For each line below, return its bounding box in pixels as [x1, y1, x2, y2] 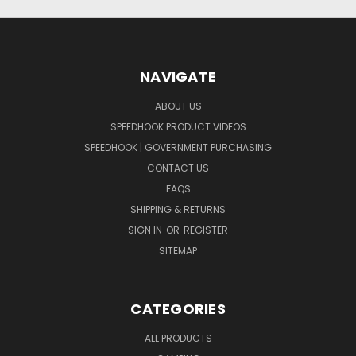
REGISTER [184, 222, 228, 237]
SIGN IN [128, 222, 164, 237]
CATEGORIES [130, 298, 226, 319]
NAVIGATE [140, 66, 216, 87]
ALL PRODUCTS [144, 331, 212, 345]
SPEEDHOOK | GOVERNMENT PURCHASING [84, 140, 272, 154]
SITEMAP [159, 243, 197, 257]
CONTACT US [147, 161, 209, 175]
